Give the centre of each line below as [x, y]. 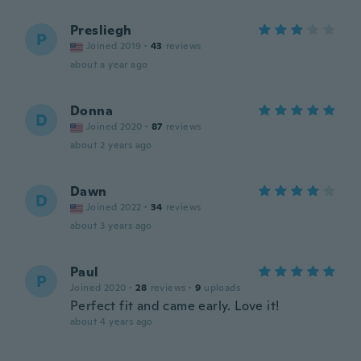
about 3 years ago [111, 226]
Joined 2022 [114, 207]
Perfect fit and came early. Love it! [175, 306]
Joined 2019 [114, 46]
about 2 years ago [111, 145]
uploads [222, 288]
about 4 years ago [112, 322]
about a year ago [109, 64]
